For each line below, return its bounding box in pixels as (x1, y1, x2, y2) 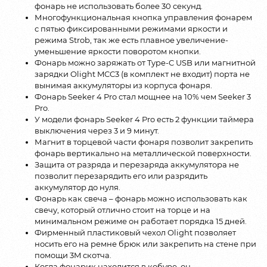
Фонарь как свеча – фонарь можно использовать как (35, 193, 247, 203)
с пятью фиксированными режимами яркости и (35, 23, 228, 33)
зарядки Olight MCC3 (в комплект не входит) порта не (35, 69, 250, 79)
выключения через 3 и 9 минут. (35, 125, 159, 135)
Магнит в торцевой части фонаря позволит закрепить (35, 136, 253, 147)
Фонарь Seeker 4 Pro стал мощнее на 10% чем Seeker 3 (35, 91, 251, 101)
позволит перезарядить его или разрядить (35, 170, 207, 181)
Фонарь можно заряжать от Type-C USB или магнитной (35, 57, 256, 67)
